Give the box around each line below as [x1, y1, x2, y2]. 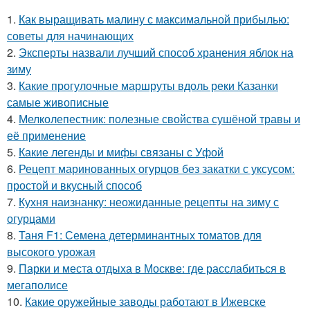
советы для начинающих [7, 28, 134, 44]
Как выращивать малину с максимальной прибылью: [19, 11, 289, 27]
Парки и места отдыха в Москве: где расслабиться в [19, 260, 286, 276]
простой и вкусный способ [7, 177, 142, 193]
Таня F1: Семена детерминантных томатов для [19, 227, 262, 243]
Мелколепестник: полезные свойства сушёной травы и [19, 111, 300, 127]
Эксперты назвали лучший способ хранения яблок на [19, 44, 293, 60]
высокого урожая [7, 244, 95, 259]
